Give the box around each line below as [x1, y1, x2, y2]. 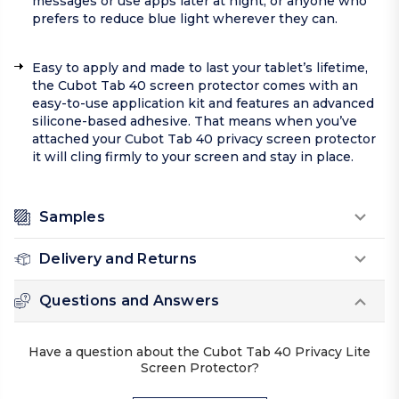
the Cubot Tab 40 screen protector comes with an [32, 77, 358, 94]
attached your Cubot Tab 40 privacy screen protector [32, 131, 376, 148]
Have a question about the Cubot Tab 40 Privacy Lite [28, 344, 370, 361]
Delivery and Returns [39, 250, 197, 268]
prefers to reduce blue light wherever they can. [32, 11, 338, 28]
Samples [39, 208, 105, 226]
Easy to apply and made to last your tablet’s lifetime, [32, 60, 368, 77]
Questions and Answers [39, 292, 220, 310]
